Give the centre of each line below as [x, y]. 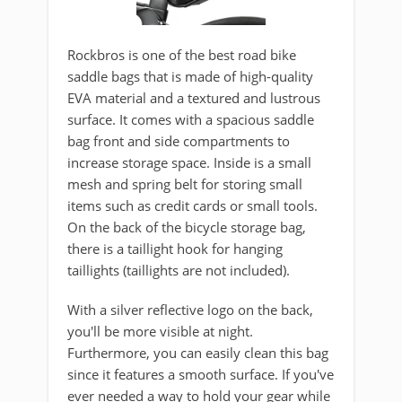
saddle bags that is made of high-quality [190, 77]
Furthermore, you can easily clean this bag [198, 353]
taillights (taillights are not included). [179, 271]
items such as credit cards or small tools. [192, 206]
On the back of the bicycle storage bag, [187, 227]
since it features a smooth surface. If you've [201, 375]
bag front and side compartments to [179, 141]
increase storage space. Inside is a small [189, 163]
